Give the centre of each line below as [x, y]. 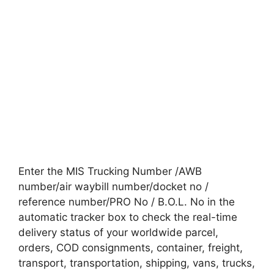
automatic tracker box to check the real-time [128, 217]
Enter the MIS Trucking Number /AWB [110, 171]
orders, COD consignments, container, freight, [131, 247]
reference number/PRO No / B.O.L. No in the [127, 202]
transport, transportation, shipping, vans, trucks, [137, 263]
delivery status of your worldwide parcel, [118, 232]
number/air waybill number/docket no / [113, 186]
